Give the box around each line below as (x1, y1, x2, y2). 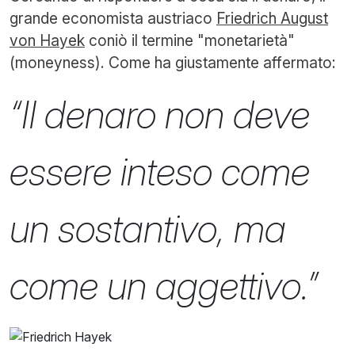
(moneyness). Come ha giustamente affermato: (10, 52, 336, 72)
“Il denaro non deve (10, 90, 310, 138)
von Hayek (10, 30, 85, 50)
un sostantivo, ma (10, 204, 286, 252)
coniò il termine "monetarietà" (85, 30, 295, 50)
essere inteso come (10, 147, 310, 195)
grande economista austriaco (10, 8, 216, 28)
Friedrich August (216, 8, 328, 28)
